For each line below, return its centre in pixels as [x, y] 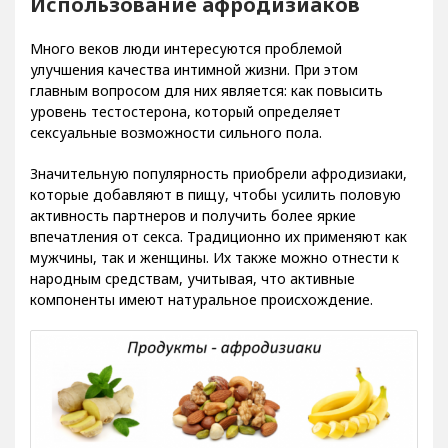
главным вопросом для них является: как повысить [206, 105]
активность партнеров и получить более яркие [193, 230]
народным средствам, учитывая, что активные [192, 293]
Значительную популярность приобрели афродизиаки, [218, 188]
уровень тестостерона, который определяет [185, 126]
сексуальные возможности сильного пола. [176, 147]
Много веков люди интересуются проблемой [186, 63]
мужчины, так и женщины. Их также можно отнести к [214, 272]
